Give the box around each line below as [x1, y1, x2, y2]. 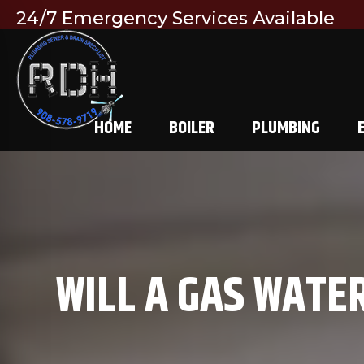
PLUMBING [252, 115, 320, 142]
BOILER [169, 115, 214, 142]
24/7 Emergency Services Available [16, 7, 335, 29]
